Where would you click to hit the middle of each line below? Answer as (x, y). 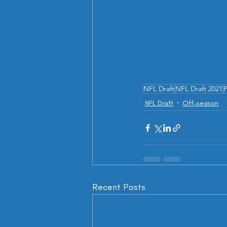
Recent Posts (119, 187)
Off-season (200, 103)
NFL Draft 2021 (199, 89)
